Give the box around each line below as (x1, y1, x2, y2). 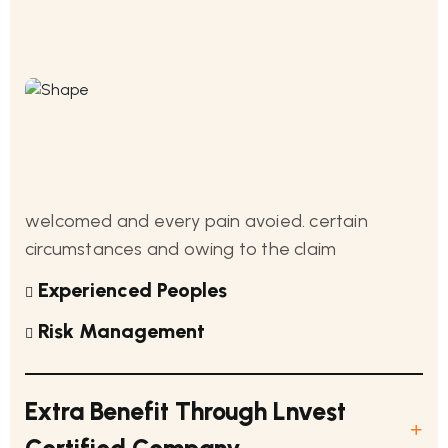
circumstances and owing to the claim (25, 238, 337, 260)
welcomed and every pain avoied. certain (25, 210, 368, 232)
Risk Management (33, 319, 205, 343)
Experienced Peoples (33, 278, 227, 302)
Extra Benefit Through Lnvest (25, 396, 346, 426)
